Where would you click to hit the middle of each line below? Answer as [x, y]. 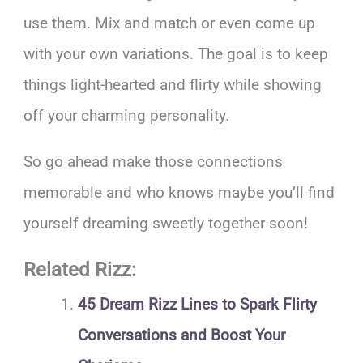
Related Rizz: [80, 269]
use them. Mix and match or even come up [170, 23]
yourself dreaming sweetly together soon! [166, 223]
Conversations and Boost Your [181, 335]
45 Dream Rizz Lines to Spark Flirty [197, 304]
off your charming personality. [127, 115]
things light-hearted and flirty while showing [173, 84]
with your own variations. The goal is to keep [176, 53]
